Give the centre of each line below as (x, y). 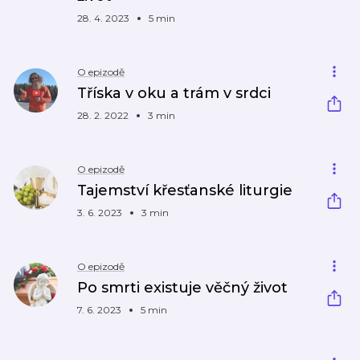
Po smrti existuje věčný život (182, 288)
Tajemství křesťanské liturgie (185, 190)
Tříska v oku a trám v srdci (174, 93)
